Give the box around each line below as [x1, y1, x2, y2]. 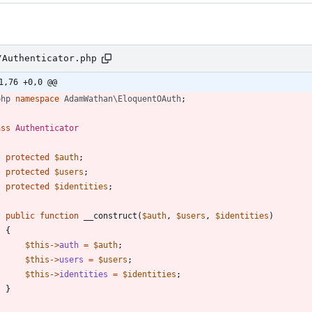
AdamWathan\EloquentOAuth [64, 93, 181, 104]
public [6, 210, 35, 221]
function [40, 210, 79, 221]
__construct [84, 210, 137, 221]
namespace [15, 93, 59, 104]
